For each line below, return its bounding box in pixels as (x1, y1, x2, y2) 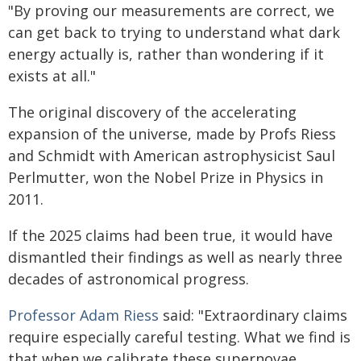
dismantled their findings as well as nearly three (8, 247, 342, 267)
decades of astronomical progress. (8, 268, 249, 288)
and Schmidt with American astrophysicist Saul (8, 145, 335, 165)
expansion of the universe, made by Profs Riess (8, 123, 336, 143)
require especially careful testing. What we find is (8, 326, 351, 346)
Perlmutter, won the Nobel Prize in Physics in (8, 167, 323, 187)
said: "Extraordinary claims (163, 305, 347, 325)
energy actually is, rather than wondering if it (8, 44, 324, 64)
